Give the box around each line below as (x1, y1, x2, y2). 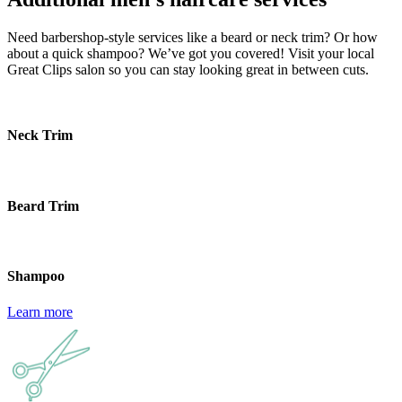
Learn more (7, 303, 73, 319)
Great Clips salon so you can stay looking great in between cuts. (7, 61, 369, 77)
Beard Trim (7, 197, 79, 214)
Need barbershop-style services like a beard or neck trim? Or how (7, 29, 378, 45)
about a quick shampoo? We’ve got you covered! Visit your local (7, 45, 374, 61)
